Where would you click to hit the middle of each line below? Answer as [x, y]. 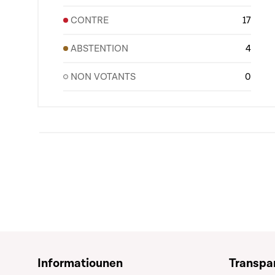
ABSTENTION [99, 48]
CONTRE [90, 20]
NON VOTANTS [103, 77]
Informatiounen [80, 263]
